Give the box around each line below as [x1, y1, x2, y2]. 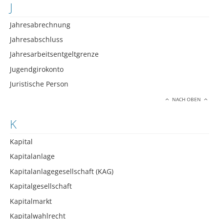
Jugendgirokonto [10, 64, 64, 74]
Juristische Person [10, 79, 68, 89]
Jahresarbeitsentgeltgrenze [10, 49, 99, 59]
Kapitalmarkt [10, 196, 52, 206]
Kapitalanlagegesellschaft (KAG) [10, 166, 113, 176]
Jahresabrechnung [10, 20, 70, 29]
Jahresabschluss [10, 34, 63, 44]
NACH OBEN [171, 96, 203, 103]
